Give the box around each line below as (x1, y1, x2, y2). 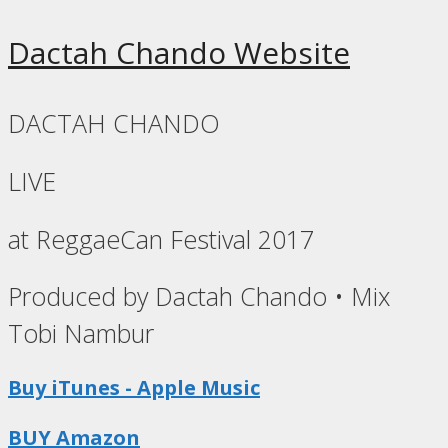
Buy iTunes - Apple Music (8, 374, 260, 401)
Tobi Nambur (8, 316, 154, 351)
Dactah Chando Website (8, 32, 350, 73)
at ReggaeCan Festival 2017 (8, 221, 314, 256)
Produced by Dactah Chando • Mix (8, 279, 390, 314)
